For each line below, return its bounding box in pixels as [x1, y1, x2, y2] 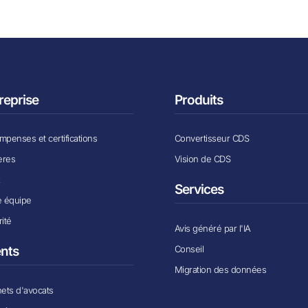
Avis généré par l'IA [174, 222, 251, 234]
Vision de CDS [174, 153, 231, 165]
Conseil [174, 243, 204, 254]
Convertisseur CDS [174, 133, 250, 144]
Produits [174, 91, 223, 108]
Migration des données [174, 263, 267, 275]
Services [174, 181, 223, 198]
